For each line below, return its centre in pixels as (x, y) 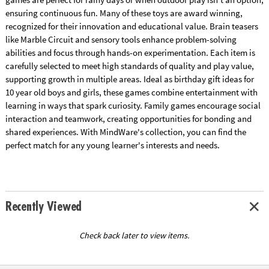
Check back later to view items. (134, 236)
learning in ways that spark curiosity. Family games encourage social (133, 105)
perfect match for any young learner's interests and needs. (112, 145)
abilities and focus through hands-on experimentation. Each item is (130, 52)
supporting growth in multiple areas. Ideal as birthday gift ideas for (129, 79)
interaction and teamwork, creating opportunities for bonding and (128, 118)
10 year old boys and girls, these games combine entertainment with (131, 92)
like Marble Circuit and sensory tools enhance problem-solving (121, 39)
